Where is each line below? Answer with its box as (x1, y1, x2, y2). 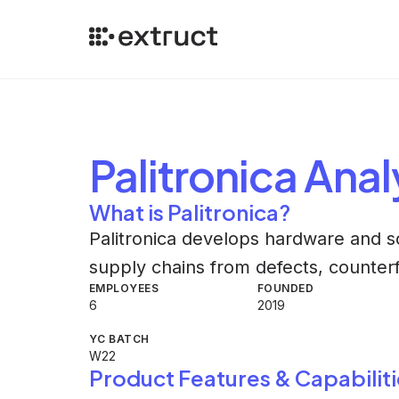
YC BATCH (89, 332, 150, 346)
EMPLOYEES (89, 281, 159, 295)
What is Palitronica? (89, 199, 290, 225)
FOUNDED (257, 281, 314, 295)
